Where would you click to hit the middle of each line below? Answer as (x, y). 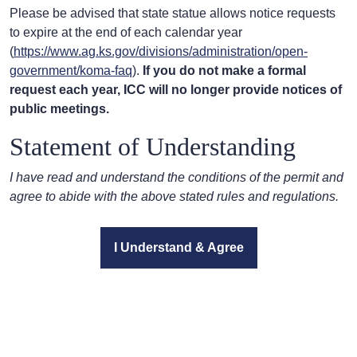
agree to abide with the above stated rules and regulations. (174, 197)
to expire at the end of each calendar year (126, 33)
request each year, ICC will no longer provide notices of (176, 90)
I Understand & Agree (178, 248)
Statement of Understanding (153, 147)
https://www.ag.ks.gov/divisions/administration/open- (161, 52)
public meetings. (59, 109)
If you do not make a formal (224, 71)
